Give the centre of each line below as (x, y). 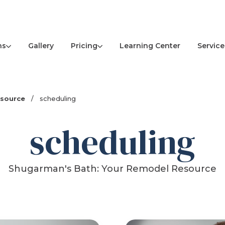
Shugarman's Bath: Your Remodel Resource (112, 169)
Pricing (84, 45)
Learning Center (150, 46)
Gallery (41, 46)
